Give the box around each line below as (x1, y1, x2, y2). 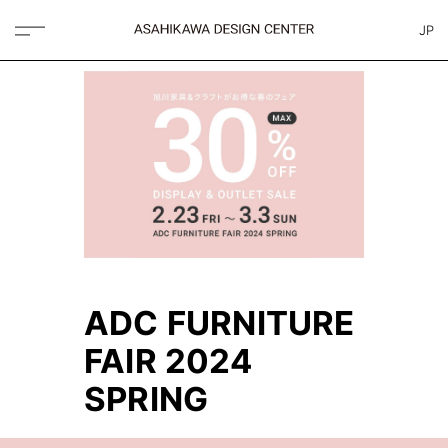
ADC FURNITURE (84, 302, 355, 343)
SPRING (84, 378, 209, 419)
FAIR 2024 (84, 340, 252, 381)
